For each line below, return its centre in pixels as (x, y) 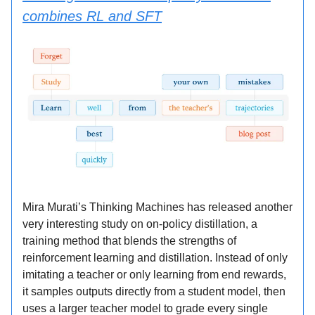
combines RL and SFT (92, 16)
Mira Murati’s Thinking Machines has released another (157, 207)
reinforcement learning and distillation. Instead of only (155, 258)
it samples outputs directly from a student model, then (154, 292)
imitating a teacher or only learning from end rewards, (154, 275)
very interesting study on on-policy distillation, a (140, 224)
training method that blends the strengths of (129, 241)
